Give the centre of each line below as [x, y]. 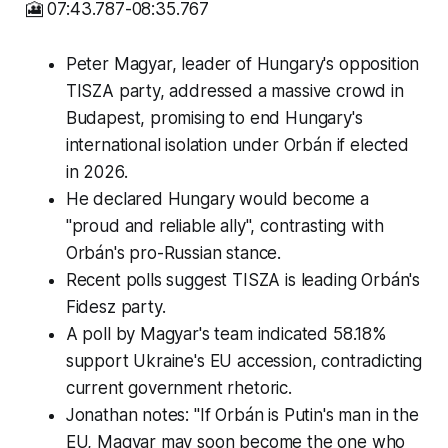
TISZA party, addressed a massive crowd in [234, 91]
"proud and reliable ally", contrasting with [224, 226]
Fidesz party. [115, 307]
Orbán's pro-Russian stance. [173, 253]
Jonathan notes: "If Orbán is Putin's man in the [242, 415]
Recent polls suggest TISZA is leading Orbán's [243, 280]
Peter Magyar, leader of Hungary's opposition [242, 64]
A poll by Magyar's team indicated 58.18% [226, 334]
